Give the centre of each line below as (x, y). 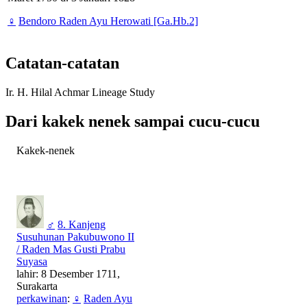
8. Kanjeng (82, 225)
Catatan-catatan (62, 63)
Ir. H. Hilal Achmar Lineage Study (80, 93)
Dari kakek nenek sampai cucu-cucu (133, 122)
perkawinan (42, 299)
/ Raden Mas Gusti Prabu (71, 249)
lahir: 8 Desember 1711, (68, 274)
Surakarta (37, 286)
